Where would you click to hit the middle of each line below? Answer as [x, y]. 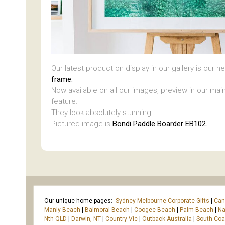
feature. [65, 102]
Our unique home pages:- [80, 201]
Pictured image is [82, 124]
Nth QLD [55, 219]
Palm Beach [197, 210]
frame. [62, 80]
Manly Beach [62, 210]
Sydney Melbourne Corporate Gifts [163, 201]
